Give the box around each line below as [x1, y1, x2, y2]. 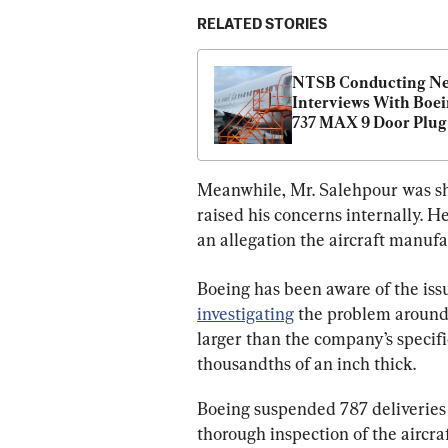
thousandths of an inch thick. [197, 352, 416, 374]
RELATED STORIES [197, 16, 327, 32]
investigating [197, 302, 294, 324]
